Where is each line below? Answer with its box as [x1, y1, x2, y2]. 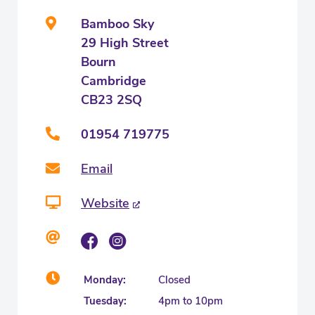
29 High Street [81, 34, 169, 51]
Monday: [84, 272, 126, 287]
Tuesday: [84, 293, 127, 308]
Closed [158, 272, 191, 287]
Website [81, 194, 129, 212]
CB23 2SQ [81, 91, 142, 108]
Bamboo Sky [81, 15, 154, 32]
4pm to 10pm [158, 293, 223, 308]
